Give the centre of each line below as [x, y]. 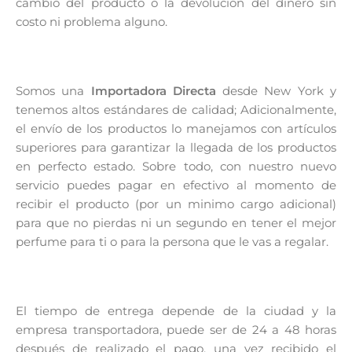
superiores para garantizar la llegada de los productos [176, 147]
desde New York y [276, 91]
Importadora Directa [153, 91]
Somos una [53, 91]
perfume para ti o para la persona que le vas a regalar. [172, 242]
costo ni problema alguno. [92, 22]
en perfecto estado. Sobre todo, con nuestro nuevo [176, 166]
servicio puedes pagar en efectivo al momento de [176, 185]
